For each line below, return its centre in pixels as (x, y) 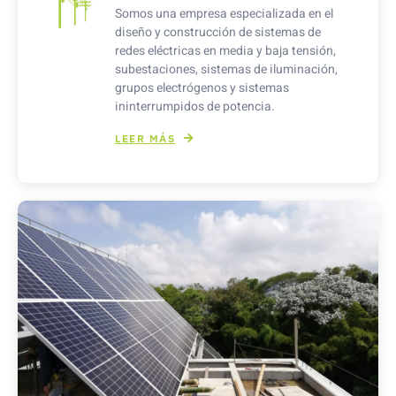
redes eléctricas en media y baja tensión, (225, 51)
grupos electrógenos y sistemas (202, 88)
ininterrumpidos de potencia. (195, 107)
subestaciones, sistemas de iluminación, (226, 70)
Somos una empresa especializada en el (224, 14)
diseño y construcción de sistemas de (218, 33)
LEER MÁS (145, 138)
